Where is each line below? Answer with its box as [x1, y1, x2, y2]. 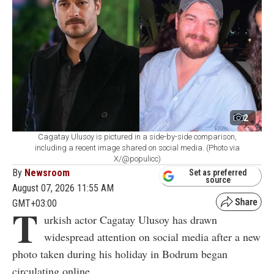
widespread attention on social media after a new [44, 229, 261, 245]
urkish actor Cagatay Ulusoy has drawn [44, 212, 217, 228]
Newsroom [24, 167, 70, 179]
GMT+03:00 [12, 198, 57, 210]
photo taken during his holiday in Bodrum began [12, 246, 228, 262]
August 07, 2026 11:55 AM [12, 182, 114, 194]
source [206, 174, 231, 185]
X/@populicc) [113, 154, 161, 164]
